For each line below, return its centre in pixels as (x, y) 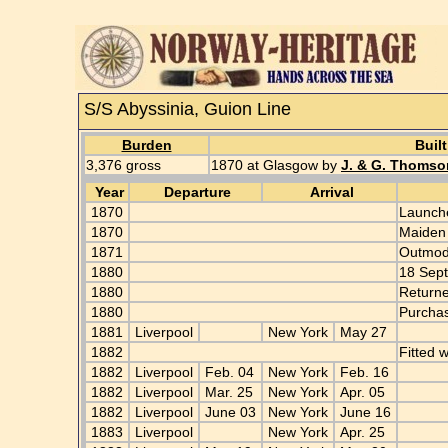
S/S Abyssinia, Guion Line (187, 109)
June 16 (365, 412)
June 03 (230, 412)
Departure (195, 192)
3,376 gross (125, 165)
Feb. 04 (229, 372)
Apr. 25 (362, 432)
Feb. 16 (364, 372)
